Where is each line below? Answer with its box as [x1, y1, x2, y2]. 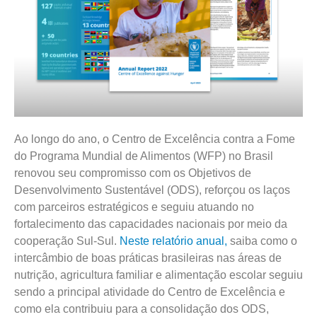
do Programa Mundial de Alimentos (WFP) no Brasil [14, 149, 273, 162]
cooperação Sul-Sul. [14, 234, 120, 247]
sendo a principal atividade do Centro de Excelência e [14, 285, 285, 298]
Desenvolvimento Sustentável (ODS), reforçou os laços [14, 183, 290, 196]
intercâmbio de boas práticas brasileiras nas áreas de [14, 251, 282, 264]
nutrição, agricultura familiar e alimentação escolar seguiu [14, 268, 303, 281]
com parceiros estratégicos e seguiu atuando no [14, 200, 254, 213]
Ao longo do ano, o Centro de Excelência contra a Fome [14, 132, 295, 145]
